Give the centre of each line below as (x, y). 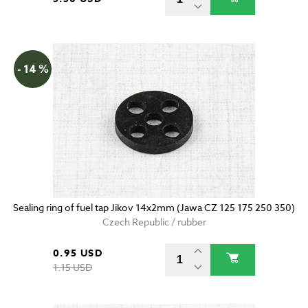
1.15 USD (73, 267)
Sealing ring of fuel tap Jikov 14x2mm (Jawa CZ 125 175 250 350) (154, 208)
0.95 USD (78, 254)
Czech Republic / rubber (154, 222)
